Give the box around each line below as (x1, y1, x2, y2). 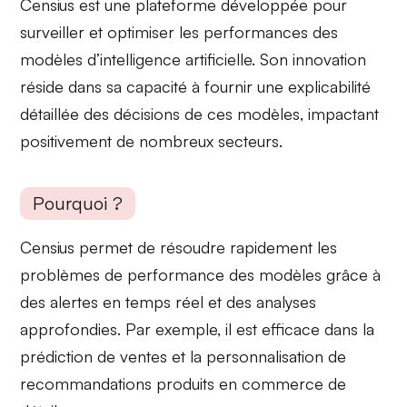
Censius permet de (20, 237, 161, 258)
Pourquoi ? (33, 192, 124, 215)
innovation (293, 48, 367, 69)
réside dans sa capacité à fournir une (20, 75, 289, 96)
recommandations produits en (20, 373, 243, 394)
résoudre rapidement (160, 237, 313, 258)
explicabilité (288, 75, 372, 96)
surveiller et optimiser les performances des (20, 21, 339, 42)
